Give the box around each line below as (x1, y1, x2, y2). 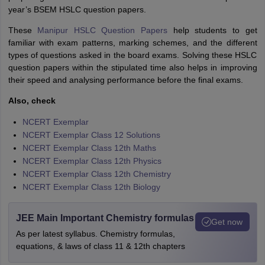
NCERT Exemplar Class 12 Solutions (22, 130, 160, 140)
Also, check (8, 96, 56, 105)
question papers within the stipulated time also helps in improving (8, 63, 257, 72)
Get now (211, 216, 243, 227)
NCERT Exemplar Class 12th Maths (22, 143, 156, 153)
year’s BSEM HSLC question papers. (8, 5, 146, 14)
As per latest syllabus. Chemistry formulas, (15, 229, 175, 238)
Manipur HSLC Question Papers (37, 25, 167, 35)
